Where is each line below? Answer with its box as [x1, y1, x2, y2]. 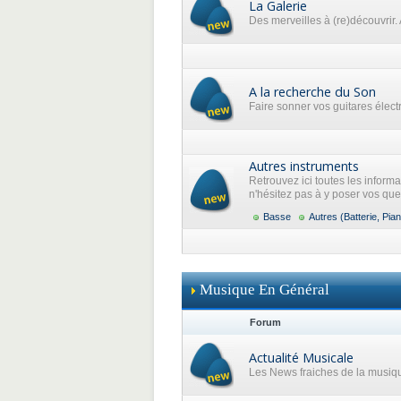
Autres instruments [249, 158, 359, 175]
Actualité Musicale [249, 349, 354, 366]
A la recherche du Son [249, 83, 376, 100]
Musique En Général [200, 281, 329, 298]
